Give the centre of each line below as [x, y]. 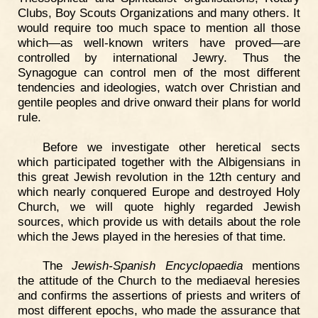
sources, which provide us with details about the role [159, 221]
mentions [272, 266]
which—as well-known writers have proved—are [159, 42]
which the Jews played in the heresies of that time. [152, 236]
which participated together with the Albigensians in [159, 161]
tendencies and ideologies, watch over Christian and [159, 87]
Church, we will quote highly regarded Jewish [159, 206]
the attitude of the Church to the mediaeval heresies [159, 281]
